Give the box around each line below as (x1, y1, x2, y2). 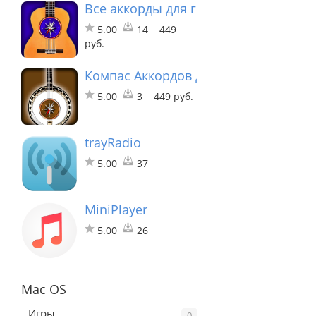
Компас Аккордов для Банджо (85, 67, 267, 85)
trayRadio (85, 134, 141, 152)
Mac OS (21, 281, 66, 298)
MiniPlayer (85, 201, 147, 219)
